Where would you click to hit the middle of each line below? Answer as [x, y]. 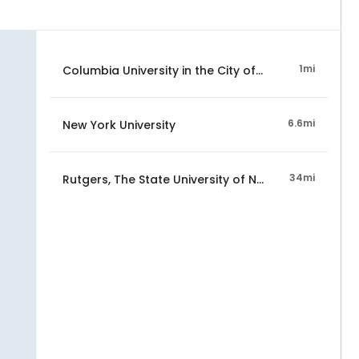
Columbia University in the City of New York [188, 70]
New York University [119, 125]
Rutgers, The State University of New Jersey [189, 179]
